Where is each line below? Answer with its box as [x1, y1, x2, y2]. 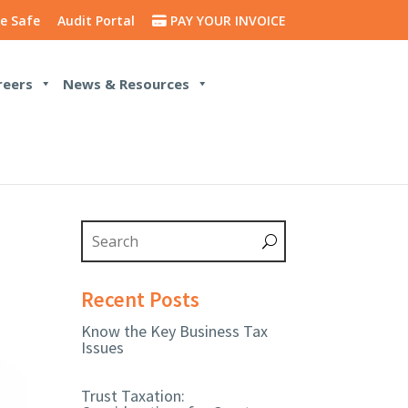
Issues [81, 337, 125, 359]
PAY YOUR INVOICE [169, 11, 286, 29]
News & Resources [63, 75, 190, 94]
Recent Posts [81, 286, 200, 313]
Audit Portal [56, 11, 135, 29]
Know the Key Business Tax [81, 321, 269, 342]
